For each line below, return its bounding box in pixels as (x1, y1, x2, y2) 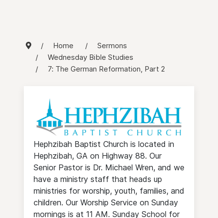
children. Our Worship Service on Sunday (34, 197, 178, 207)
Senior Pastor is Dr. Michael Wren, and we (34, 162, 184, 172)
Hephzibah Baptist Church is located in (34, 139, 174, 149)
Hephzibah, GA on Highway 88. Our (34, 150, 162, 161)
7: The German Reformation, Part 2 (48, 64, 165, 73)
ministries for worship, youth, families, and (34, 185, 184, 196)
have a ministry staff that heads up (34, 174, 162, 184)
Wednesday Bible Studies (48, 52, 133, 62)
